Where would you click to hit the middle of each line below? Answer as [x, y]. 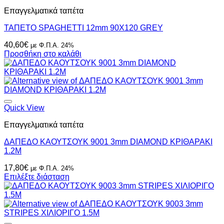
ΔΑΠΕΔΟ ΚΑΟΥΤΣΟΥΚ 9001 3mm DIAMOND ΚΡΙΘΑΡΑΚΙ [108, 142]
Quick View [24, 108]
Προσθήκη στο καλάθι [43, 54]
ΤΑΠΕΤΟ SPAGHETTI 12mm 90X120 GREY [83, 28]
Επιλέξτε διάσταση [37, 177]
